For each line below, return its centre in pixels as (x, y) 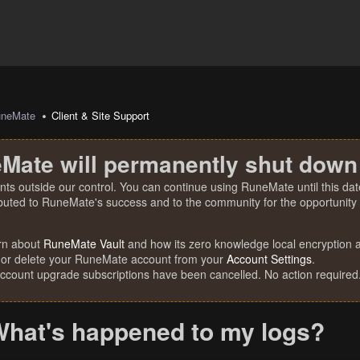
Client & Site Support (101, 115)
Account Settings (269, 259)
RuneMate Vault (84, 243)
